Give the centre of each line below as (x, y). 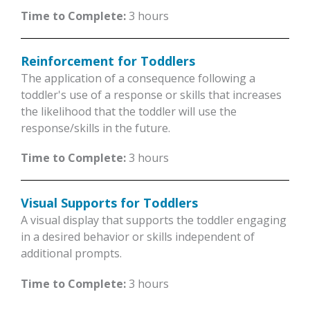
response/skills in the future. (95, 128)
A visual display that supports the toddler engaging (154, 220)
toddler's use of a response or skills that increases (151, 95)
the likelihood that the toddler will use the (129, 112)
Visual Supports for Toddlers (109, 203)
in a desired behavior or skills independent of (138, 237)
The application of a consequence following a (138, 79)
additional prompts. (71, 254)
